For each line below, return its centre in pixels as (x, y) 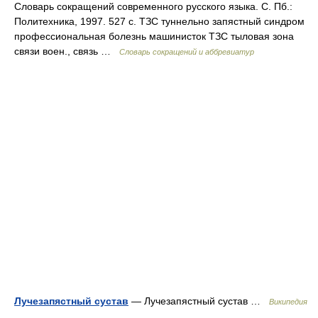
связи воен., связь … (67, 51)
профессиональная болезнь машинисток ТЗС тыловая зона (154, 36)
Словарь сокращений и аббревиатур (187, 52)
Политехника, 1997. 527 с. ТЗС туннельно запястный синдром (159, 21)
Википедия (288, 302)
